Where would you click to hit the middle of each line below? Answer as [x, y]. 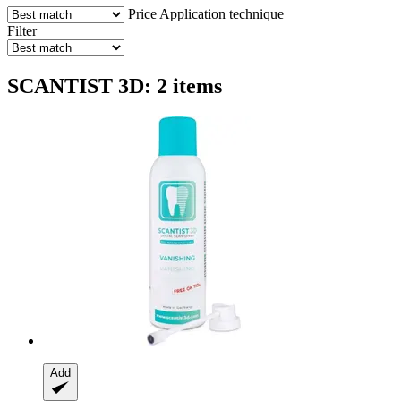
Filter [22, 30]
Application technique [222, 13]
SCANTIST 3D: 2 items [115, 85]
